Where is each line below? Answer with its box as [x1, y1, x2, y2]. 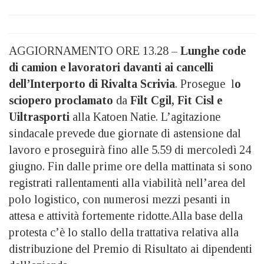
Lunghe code [180, 44, 246, 57]
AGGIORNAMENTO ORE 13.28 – [9, 44, 180, 57]
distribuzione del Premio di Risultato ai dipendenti [9, 242, 252, 255]
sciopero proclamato [9, 93, 113, 107]
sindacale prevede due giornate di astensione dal [9, 126, 241, 140]
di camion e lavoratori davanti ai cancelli [9, 60, 213, 74]
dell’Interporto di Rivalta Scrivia [9, 77, 175, 90]
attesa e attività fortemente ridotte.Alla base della [9, 209, 243, 222]
